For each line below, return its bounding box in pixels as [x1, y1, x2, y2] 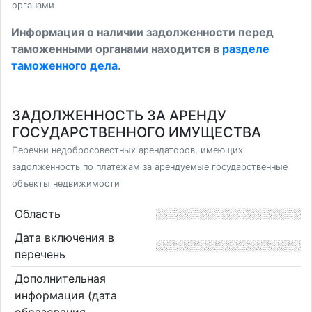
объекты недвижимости [12, 178, 120, 189]
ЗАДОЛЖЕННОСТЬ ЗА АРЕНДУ [12, 107, 226, 124]
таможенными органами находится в [11, 42, 222, 56]
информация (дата [14, 288, 117, 302]
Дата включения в [14, 231, 114, 245]
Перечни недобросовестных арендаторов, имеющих [12, 145, 243, 155]
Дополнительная [14, 271, 106, 286]
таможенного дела [11, 58, 118, 72]
